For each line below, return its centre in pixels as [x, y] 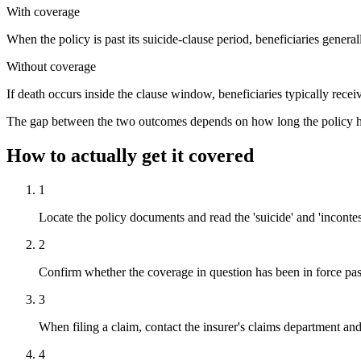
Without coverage [51, 67]
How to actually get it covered [130, 156]
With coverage [43, 12]
